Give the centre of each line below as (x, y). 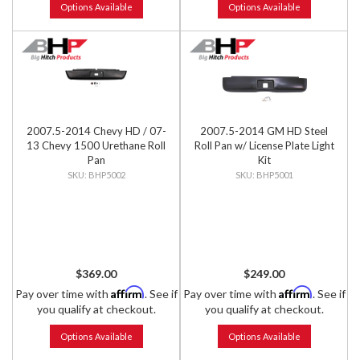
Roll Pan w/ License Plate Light (264, 145)
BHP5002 (106, 175)
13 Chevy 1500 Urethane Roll (96, 145)
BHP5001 (274, 175)
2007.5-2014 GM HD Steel (264, 131)
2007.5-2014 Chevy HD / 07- (96, 131)
